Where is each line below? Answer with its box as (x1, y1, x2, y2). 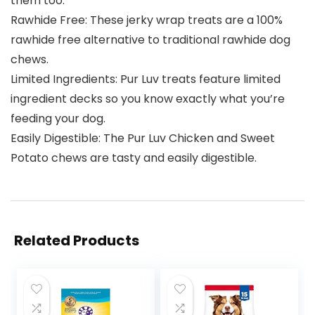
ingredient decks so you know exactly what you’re (11, 91, 285, 108)
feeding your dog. (11, 110, 105, 127)
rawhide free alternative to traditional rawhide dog (11, 32, 290, 49)
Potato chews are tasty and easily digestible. (11, 150, 257, 167)
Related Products (14, 231, 139, 251)
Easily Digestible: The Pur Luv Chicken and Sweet (11, 130, 275, 147)
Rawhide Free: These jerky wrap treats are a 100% (11, 12, 283, 29)
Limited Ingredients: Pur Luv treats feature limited (11, 71, 281, 88)
